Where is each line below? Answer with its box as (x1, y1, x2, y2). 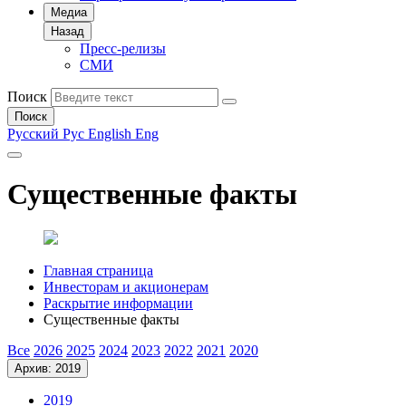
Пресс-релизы (80, 40, 166, 56)
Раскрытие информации (43, 295, 193, 312)
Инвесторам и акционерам (43, 279, 208, 295)
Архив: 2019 (14, 362, 81, 376)
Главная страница (43, 263, 153, 279)
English (88, 125, 131, 141)
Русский (7, 125, 59, 141)
